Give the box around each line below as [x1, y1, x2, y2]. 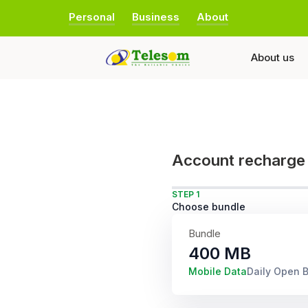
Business [132, 10, 179, 23]
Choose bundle [172, 201, 245, 212]
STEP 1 [172, 189, 199, 199]
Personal [69, 10, 115, 23]
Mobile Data [188, 265, 247, 277]
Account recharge [172, 151, 305, 169]
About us [251, 51, 294, 64]
